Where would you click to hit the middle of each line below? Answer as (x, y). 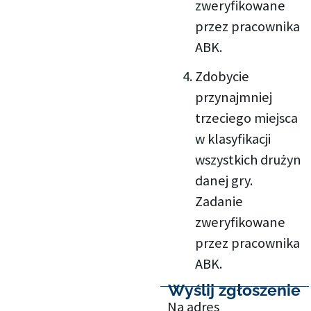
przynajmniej (234, 97)
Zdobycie (222, 76)
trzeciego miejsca (247, 118)
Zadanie (219, 201)
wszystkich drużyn (249, 159)
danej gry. (224, 180)
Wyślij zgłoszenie (235, 290)
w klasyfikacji (233, 138)
